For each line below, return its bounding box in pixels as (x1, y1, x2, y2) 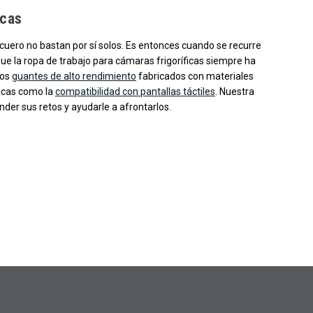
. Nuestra (215, 85, 254, 97)
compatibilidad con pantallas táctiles (55, 85, 215, 97)
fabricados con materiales (136, 70, 254, 82)
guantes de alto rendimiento (12, 70, 136, 82)
